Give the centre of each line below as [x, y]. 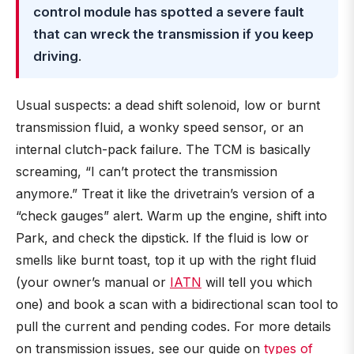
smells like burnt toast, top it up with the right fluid [166, 260]
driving [56, 56]
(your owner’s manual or [93, 282]
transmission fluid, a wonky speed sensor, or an [160, 127]
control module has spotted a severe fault [169, 12]
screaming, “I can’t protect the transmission [147, 171]
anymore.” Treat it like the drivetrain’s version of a [165, 194]
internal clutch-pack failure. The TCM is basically [163, 149]
